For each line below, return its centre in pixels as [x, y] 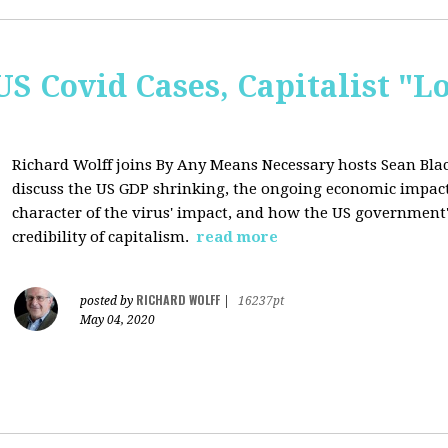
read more [237, 237]
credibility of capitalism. [102, 237]
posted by [108, 301]
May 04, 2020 [117, 320]
